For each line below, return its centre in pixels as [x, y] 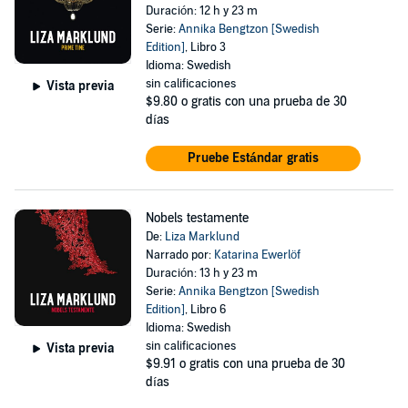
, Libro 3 [205, 47]
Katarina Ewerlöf [257, 255]
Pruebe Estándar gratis [253, 158]
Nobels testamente [197, 218]
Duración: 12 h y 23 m [201, 11]
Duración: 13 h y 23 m [201, 273]
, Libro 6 [205, 310]
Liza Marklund [202, 237]
